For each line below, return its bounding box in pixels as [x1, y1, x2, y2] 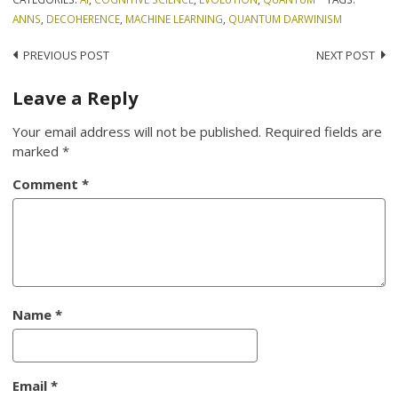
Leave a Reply [12, 84, 139, 110]
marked [12, 141, 63, 160]
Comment [12, 174, 83, 193]
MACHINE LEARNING [125, 11, 224, 26]
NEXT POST [315, 47, 375, 64]
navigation [12, 75, 118, 101]
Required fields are [265, 122, 383, 140]
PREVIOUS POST [23, 47, 110, 64]
